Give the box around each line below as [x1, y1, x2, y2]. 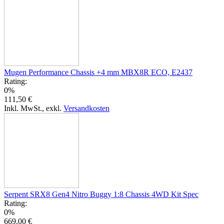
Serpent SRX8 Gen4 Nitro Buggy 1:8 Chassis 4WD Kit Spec [4, 189, 198, 198]
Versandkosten [63, 103, 109, 112]
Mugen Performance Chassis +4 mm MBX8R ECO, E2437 [4, 67, 192, 76]
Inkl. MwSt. [4, 103, 42, 112]
